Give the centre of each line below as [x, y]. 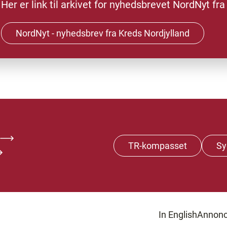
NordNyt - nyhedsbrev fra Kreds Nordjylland [103, 33]
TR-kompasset [158, 145]
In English [178, 215]
